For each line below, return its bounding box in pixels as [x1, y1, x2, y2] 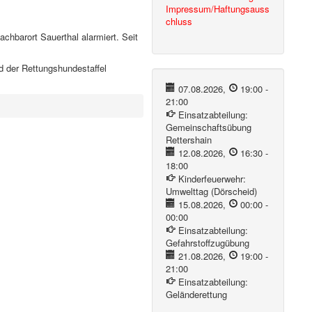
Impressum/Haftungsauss [166, 2, 270, 15]
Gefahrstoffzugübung [166, 236, 250, 249]
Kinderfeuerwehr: [178, 172, 246, 185]
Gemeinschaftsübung [166, 120, 252, 134]
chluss [166, 15, 193, 28]
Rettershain [166, 133, 212, 146]
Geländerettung [166, 288, 228, 301]
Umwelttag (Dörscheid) [166, 185, 258, 198]
